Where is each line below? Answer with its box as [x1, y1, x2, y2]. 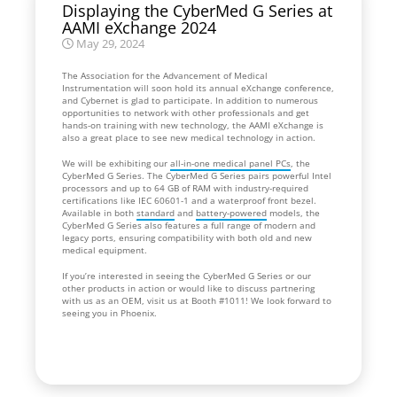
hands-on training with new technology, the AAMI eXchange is [62, 118, 323, 131]
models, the [267, 206, 320, 219]
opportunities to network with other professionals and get [62, 105, 309, 119]
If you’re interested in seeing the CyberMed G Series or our [62, 269, 311, 282]
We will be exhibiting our [62, 156, 170, 169]
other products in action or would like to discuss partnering [62, 281, 315, 294]
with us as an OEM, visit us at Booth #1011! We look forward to [62, 293, 331, 307]
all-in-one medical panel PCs [170, 156, 291, 169]
